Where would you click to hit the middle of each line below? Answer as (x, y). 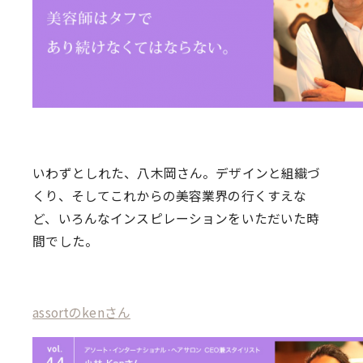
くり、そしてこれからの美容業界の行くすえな (170, 196)
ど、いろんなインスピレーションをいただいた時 (176, 219)
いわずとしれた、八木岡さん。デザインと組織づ (177, 173)
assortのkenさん (81, 312)
